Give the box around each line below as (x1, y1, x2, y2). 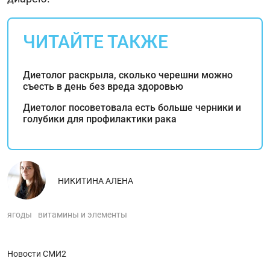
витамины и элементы (38, 209, 127, 219)
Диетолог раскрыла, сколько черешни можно (23, 69, 233, 81)
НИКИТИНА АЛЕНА (58, 175, 133, 186)
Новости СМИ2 (7, 248, 66, 259)
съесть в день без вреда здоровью (23, 80, 183, 92)
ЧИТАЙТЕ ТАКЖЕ (23, 31, 168, 52)
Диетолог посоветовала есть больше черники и (23, 101, 241, 113)
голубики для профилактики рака (23, 113, 177, 125)
